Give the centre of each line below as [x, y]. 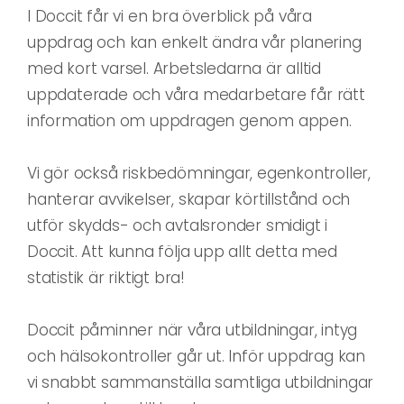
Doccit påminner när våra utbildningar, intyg [193, 330]
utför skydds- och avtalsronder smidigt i [177, 225]
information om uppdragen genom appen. [189, 120]
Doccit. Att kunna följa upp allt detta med [182, 251]
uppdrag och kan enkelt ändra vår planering [194, 42]
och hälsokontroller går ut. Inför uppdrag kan [196, 356]
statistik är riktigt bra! [106, 277]
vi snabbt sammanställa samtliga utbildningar [201, 382]
